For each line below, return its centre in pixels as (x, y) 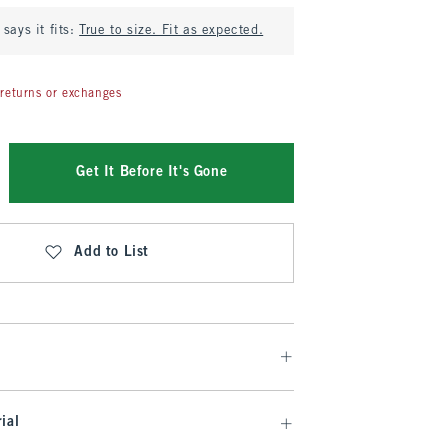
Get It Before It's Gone (152, 172)
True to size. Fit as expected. (171, 31)
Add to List (111, 252)
